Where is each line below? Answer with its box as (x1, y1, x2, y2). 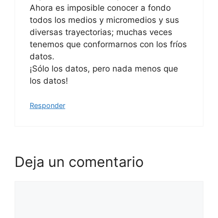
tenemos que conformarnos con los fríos (30, 39, 187, 49)
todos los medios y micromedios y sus (30, 15, 179, 25)
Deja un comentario (15, 153, 144, 170)
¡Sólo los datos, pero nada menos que (30, 63, 178, 73)
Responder (30, 101, 65, 109)
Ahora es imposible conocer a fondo (30, 2, 171, 13)
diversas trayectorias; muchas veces (30, 27, 172, 37)
